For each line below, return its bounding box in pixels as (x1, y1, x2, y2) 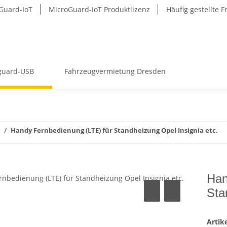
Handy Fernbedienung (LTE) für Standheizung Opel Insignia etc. (11, 126, 218, 135)
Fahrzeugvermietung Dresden (64, 66, 166, 76)
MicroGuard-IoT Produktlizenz (49, 5, 150, 14)
